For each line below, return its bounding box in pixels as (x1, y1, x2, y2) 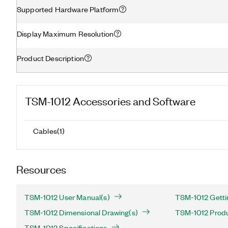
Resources (16, 162, 66, 176)
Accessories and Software (73, 94, 195, 107)
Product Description (17, 52, 84, 63)
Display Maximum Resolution (17, 28, 114, 39)
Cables (33, 125, 57, 136)
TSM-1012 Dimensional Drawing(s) (24, 207, 138, 217)
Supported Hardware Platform (17, 4, 119, 14)
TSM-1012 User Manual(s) (24, 192, 110, 202)
